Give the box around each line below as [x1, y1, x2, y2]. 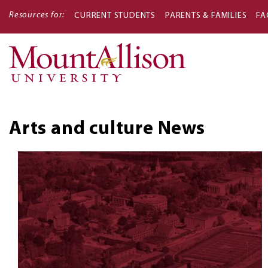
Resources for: [9, 11, 65, 20]
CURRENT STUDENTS [74, 11, 156, 20]
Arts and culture [9, 120, 154, 139]
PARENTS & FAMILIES [165, 11, 247, 20]
